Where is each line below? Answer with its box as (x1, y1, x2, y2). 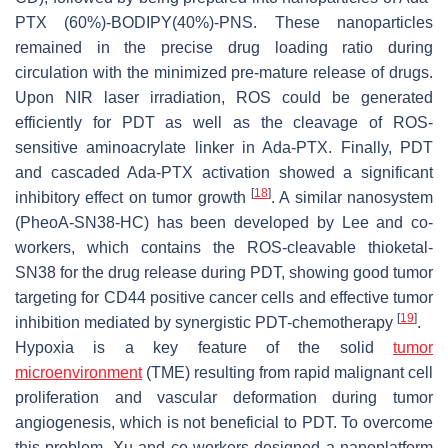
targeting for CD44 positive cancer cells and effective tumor (15, 288, 433, 306)
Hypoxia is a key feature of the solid (15, 338, 393, 356)
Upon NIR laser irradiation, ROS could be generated (15, 88, 433, 106)
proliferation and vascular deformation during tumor (15, 388, 433, 406)
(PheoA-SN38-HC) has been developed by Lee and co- (15, 213, 433, 231)
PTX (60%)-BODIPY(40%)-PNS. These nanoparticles (15, 13, 433, 31)
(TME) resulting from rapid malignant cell (142, 363, 433, 381)
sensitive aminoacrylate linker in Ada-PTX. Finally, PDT (15, 138, 433, 156)
